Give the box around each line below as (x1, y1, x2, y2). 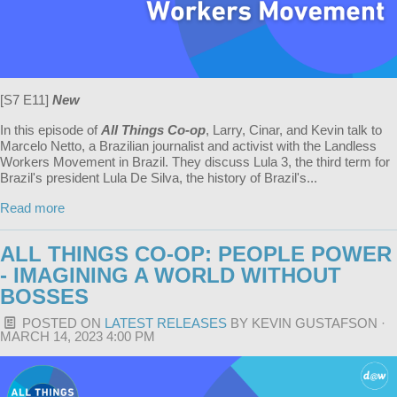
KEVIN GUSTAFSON (252, 315, 378, 331)
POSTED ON (19, 315, 105, 331)
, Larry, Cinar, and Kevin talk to (206, 122, 382, 137)
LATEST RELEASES (105, 315, 227, 331)
